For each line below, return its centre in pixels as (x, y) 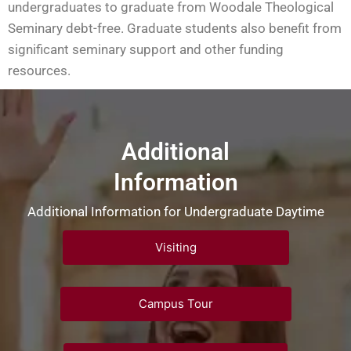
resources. (39, 70)
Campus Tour (175, 303)
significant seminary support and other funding (146, 49)
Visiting (175, 247)
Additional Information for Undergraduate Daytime (175, 211)
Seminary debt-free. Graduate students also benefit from (175, 28)
